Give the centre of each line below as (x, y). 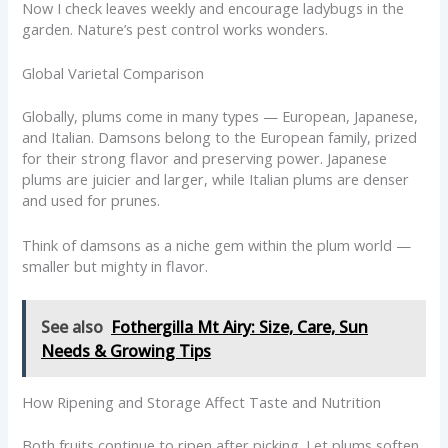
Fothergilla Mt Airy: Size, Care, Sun (240, 326)
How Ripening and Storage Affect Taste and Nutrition (202, 401)
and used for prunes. (91, 200)
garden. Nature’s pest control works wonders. (175, 29)
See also (72, 326)
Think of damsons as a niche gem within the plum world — (217, 244)
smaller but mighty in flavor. (115, 265)
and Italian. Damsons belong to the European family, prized (220, 137)
